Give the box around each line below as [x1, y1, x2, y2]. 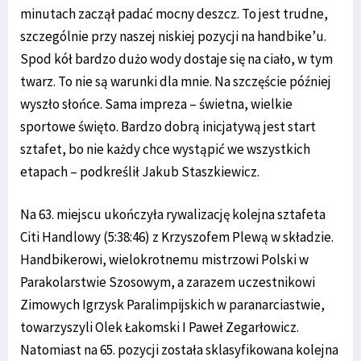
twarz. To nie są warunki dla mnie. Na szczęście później [20, 72, 331, 90]
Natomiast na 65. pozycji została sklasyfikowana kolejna [20, 340, 338, 359]
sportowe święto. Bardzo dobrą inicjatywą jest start [20, 117, 316, 135]
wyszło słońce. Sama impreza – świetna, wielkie [20, 94, 293, 113]
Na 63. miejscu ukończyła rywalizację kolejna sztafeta [20, 205, 326, 223]
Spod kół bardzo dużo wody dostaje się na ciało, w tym [20, 49, 333, 68]
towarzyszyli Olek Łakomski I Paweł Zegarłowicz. [20, 317, 299, 336]
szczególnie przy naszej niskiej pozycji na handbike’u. [20, 27, 326, 45]
